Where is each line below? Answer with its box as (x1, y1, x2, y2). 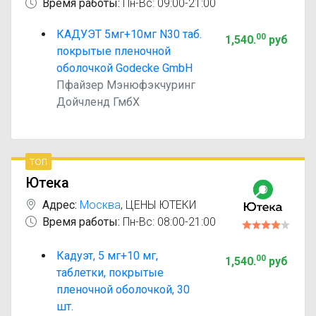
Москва (80, 198, 121, 212)
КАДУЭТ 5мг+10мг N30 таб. (56, 28, 202, 41)
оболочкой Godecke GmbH (56, 61, 193, 75)
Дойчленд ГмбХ (56, 95, 140, 109)
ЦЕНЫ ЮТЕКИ (126, 198, 196, 212)
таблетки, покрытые (56, 266, 164, 279)
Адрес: (42, 198, 77, 212)
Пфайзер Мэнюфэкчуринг (56, 78, 195, 92)
